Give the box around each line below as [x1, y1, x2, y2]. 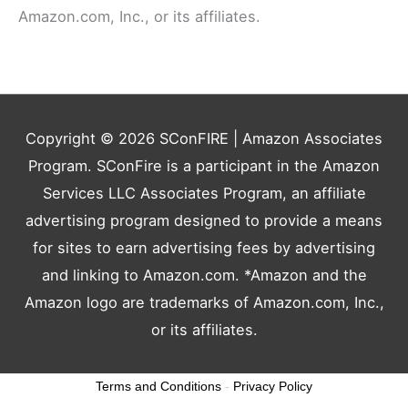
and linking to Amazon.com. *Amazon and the [41, 266, 367, 285]
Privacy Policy [233, 379, 312, 394]
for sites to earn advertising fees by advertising [33, 239, 375, 258]
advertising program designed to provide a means [25, 211, 382, 230]
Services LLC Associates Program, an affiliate [42, 184, 366, 203]
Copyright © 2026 [25, 129, 159, 148]
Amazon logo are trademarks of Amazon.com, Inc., [24, 293, 384, 312]
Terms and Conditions [96, 379, 221, 394]
